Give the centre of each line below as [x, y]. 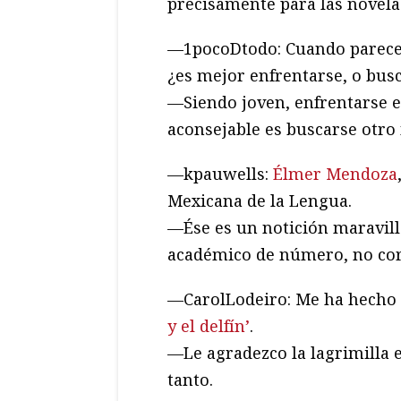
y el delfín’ [209, 325]
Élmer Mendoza [335, 173]
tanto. [190, 379]
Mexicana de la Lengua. [260, 200]
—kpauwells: [220, 173]
